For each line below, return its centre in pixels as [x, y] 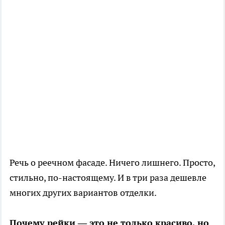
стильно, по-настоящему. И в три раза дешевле [108, 178]
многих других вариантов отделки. [83, 193]
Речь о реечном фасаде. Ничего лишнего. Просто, [112, 163]
